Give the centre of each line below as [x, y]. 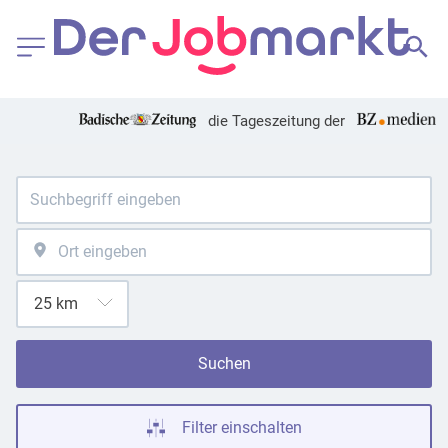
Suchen [224, 363]
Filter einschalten [242, 427]
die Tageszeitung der [276, 120]
